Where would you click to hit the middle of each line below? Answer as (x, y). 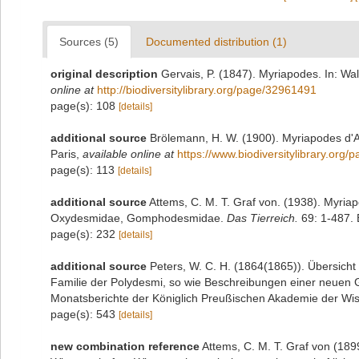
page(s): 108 (85, 106)
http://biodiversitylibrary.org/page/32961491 (207, 90)
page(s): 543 (85, 314)
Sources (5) (89, 42)
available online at (128, 154)
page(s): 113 (84, 170)
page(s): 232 (85, 234)
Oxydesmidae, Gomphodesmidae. (139, 218)
